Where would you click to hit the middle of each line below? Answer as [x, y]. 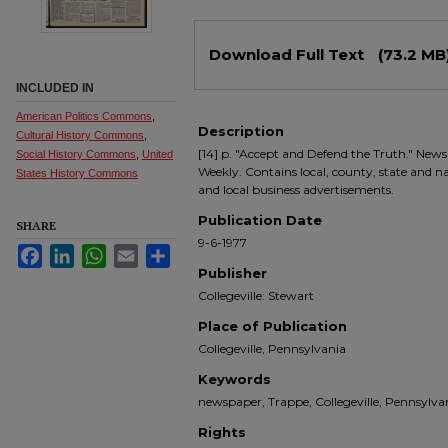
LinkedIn [97, 252]
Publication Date [260, 220]
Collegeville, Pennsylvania [272, 348]
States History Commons [77, 173]
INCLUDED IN [55, 88]
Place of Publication [272, 326]
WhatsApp [134, 252]
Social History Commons [76, 154]
